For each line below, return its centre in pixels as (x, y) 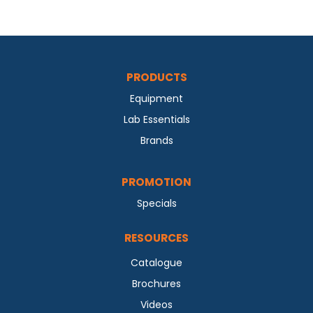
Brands (156, 141)
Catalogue (156, 263)
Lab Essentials (156, 120)
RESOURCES (156, 238)
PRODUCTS (156, 78)
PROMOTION (156, 182)
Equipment (156, 99)
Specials (156, 204)
